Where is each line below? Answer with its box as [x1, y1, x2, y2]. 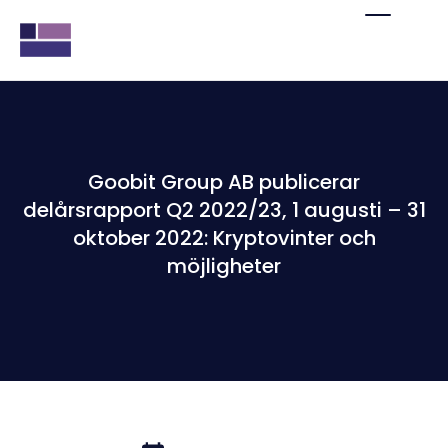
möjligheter [167, 251, 281, 280]
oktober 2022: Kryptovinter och [72, 223, 376, 252]
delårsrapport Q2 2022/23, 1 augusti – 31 [22, 195, 426, 224]
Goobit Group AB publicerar [88, 167, 360, 196]
